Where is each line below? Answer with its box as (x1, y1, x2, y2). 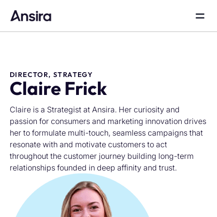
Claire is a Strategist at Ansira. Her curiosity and (10, 105, 180, 114)
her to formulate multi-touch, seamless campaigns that (10, 128, 203, 138)
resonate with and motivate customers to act (10, 139, 167, 149)
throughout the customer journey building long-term (10, 151, 194, 161)
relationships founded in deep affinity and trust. (10, 163, 177, 172)
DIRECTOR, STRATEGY (10, 70, 93, 79)
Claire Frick (10, 77, 107, 100)
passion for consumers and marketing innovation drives (10, 116, 206, 126)
